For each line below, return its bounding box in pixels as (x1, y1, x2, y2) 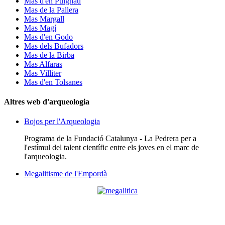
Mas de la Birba (24, 50, 74, 59)
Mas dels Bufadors (24, 41, 83, 50)
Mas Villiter (24, 68, 61, 77)
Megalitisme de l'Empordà (24, 169, 107, 178)
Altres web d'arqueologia (4, 97, 89, 106)
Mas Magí (24, 23, 56, 32)
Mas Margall (24, 14, 64, 23)
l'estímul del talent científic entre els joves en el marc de (24, 143, 199, 152)
